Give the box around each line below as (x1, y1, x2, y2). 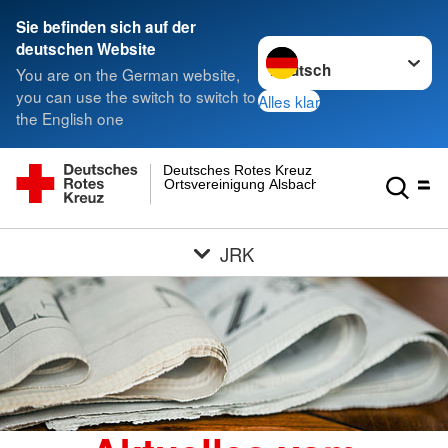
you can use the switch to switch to (16, 85, 256, 108)
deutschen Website (16, 38, 156, 60)
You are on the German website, (16, 63, 240, 86)
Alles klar (258, 89, 321, 112)
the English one (16, 107, 124, 130)
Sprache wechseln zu (257, 35, 408, 58)
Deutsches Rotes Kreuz (163, 162, 313, 179)
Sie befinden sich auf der (16, 16, 196, 38)
